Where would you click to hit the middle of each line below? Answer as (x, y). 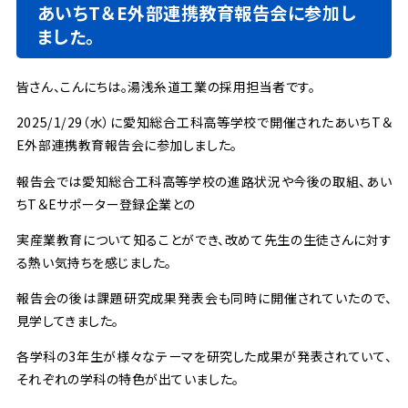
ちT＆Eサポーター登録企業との (106, 204)
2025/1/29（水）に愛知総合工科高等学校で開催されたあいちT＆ (204, 122)
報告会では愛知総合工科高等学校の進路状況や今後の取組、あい (204, 181)
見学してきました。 (67, 320)
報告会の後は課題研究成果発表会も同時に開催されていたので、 (204, 297)
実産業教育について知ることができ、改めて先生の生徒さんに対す (204, 239)
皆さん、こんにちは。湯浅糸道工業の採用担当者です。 (166, 87)
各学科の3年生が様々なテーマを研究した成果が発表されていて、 (204, 356)
